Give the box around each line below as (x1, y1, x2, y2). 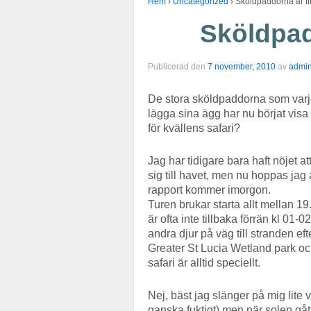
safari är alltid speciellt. (148, 256, 260, 269)
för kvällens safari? (148, 122, 240, 135)
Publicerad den (148, 61, 208, 72)
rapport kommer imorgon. (148, 183, 271, 196)
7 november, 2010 (208, 61, 276, 72)
